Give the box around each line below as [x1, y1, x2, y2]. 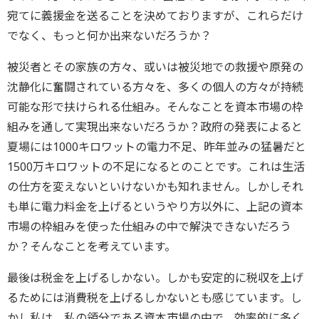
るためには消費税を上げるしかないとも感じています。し [7, 290, 302, 305]
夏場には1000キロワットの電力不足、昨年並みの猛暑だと [7, 139, 306, 155]
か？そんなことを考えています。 [7, 239, 176, 254]
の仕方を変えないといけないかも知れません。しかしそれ [7, 179, 303, 194]
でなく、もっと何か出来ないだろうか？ [7, 28, 211, 43]
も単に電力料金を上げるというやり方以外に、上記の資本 [7, 199, 303, 214]
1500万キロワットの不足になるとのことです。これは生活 [7, 159, 305, 174]
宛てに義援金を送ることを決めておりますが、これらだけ [7, 8, 303, 23]
